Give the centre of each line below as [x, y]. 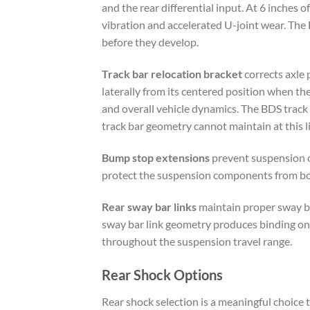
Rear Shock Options [162, 275]
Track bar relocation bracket [172, 74]
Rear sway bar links [149, 206]
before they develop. [150, 42]
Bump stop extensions [156, 157]
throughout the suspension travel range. [197, 241]
